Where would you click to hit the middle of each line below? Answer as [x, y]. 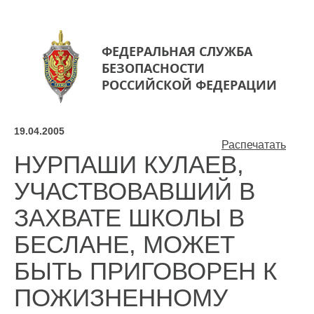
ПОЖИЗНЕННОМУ [121, 298]
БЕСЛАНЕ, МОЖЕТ [124, 244]
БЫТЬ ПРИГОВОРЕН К [145, 271]
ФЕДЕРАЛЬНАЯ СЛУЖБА [177, 51]
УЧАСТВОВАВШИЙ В [135, 191]
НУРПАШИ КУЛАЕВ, [129, 164]
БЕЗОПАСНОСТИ [153, 68]
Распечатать [254, 145]
